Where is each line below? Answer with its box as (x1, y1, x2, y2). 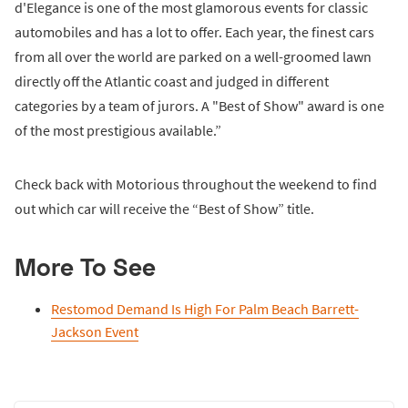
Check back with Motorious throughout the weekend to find (15, 174, 377, 193)
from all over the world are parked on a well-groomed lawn (15, 46, 372, 66)
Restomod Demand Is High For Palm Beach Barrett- (51, 299, 359, 318)
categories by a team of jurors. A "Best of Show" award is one (15, 96, 384, 115)
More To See (15, 250, 156, 281)
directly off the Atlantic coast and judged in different (15, 71, 329, 90)
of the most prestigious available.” (15, 120, 221, 139)
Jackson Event (51, 321, 138, 341)
